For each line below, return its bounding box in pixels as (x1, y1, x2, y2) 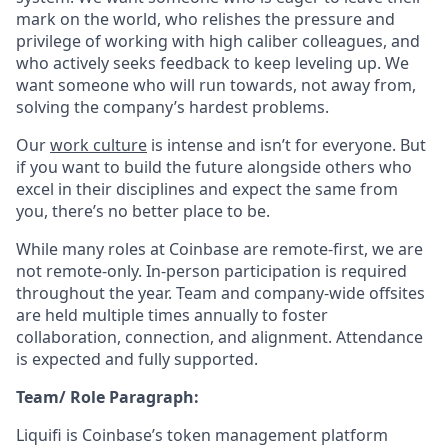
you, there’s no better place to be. (16, 200, 270, 222)
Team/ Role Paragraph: (16, 386, 199, 408)
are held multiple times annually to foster (16, 304, 328, 326)
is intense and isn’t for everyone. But (147, 134, 426, 156)
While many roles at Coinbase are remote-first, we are (16, 238, 423, 260)
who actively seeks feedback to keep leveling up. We (16, 52, 409, 74)
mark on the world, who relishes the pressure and (16, 8, 395, 30)
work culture (50, 134, 147, 156)
